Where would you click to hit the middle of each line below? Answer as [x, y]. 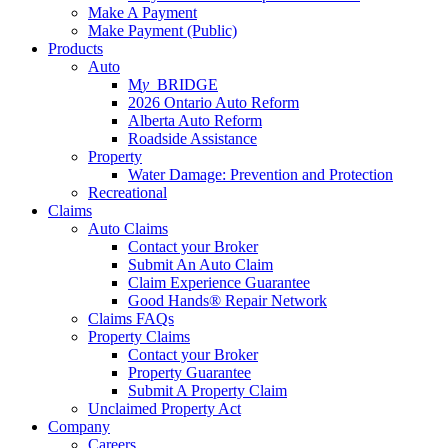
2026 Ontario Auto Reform [213, 102]
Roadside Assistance [192, 138]
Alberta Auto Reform [195, 120]
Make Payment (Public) [162, 30]
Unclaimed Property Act [164, 408]
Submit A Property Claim [207, 390]
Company [79, 426]
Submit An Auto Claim [200, 264]
